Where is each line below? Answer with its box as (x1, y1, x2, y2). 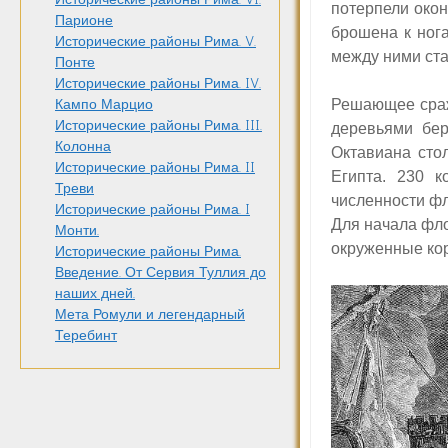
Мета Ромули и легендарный (55, 306, 245, 324)
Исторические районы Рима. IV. (55, 75, 261, 93)
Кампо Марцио (55, 96, 153, 114)
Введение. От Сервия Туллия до (55, 264, 266, 282)
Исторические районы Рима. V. (55, 33, 256, 51)
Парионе (55, 12, 113, 30)
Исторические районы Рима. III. (55, 117, 262, 135)
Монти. (55, 222, 99, 240)
